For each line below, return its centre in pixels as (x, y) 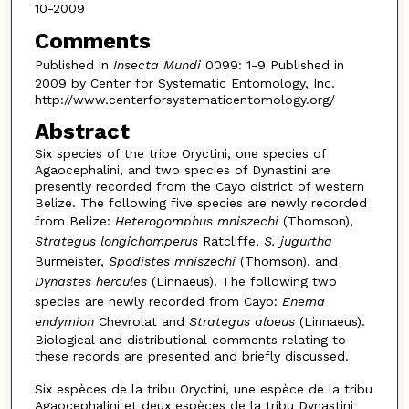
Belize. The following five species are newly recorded (200, 203)
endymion (64, 322)
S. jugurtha (298, 241)
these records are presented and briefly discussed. (191, 357)
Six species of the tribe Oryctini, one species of (180, 154)
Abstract (82, 132)
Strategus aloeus (241, 322)
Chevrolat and (141, 322)
